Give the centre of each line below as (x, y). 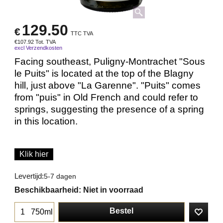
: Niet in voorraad (111, 190)
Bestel (121, 211)
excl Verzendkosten (38, 48)
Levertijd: (29, 176)
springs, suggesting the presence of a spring (109, 110)
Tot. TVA (46, 42)
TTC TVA (82, 34)
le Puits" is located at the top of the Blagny (104, 74)
